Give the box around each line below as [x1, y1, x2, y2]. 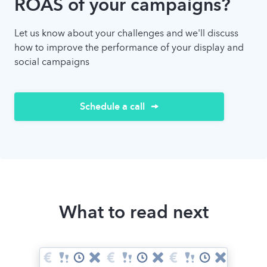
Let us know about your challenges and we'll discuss [14, 25, 238, 41]
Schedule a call [79, 98, 145, 114]
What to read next [58, 197, 209, 226]
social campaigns [14, 54, 89, 69]
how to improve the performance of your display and [14, 39, 244, 55]
